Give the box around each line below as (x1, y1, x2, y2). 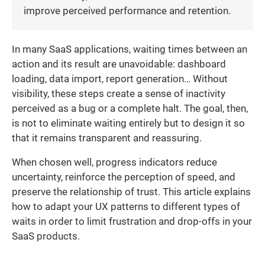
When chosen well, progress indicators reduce (12, 157, 217, 169)
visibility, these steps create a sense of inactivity (12, 88, 225, 99)
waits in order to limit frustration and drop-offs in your (12, 216, 252, 228)
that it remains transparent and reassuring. (12, 132, 202, 144)
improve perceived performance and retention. (24, 5, 231, 17)
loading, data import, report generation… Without (12, 73, 228, 85)
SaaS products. (12, 231, 80, 243)
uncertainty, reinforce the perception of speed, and (12, 172, 235, 183)
